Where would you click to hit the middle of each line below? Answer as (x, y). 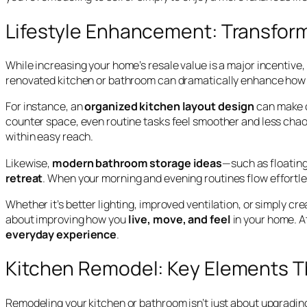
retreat (24, 178)
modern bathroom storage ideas (137, 163)
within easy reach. (50, 137)
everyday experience (61, 234)
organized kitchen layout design (170, 107)
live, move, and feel (179, 219)
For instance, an (45, 107)
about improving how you (67, 219)
